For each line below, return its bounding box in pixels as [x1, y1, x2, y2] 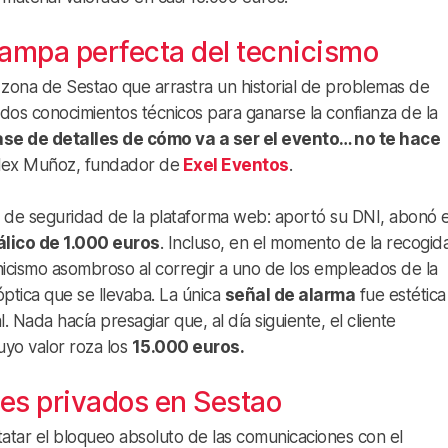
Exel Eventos [179, 154, 289, 175]
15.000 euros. [131, 336, 244, 357]
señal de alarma [224, 284, 355, 305]
